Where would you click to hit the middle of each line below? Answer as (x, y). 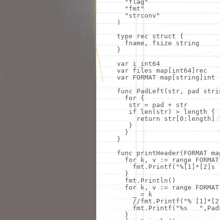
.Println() (156, 180)
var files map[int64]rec (162, 70)
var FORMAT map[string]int (166, 77)
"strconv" (142, 15)
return (148, 119)
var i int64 (138, 64)
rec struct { (160, 36)
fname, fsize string (162, 43)
